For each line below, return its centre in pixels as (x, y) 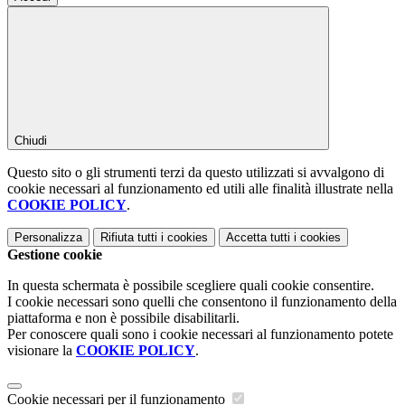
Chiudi (31, 140)
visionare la (42, 350)
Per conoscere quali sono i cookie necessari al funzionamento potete (200, 334)
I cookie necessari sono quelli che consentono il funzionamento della (202, 301)
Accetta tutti (258, 237)
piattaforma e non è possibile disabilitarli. (123, 317)
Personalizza (48, 237)
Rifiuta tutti (129, 237)
